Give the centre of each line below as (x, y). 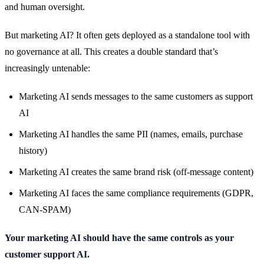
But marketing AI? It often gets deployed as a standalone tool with (127, 35)
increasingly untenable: (47, 68)
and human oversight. (45, 6)
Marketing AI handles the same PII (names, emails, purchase (131, 134)
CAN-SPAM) (45, 209)
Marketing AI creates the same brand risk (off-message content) (136, 171)
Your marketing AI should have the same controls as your (119, 237)
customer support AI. (47, 254)
